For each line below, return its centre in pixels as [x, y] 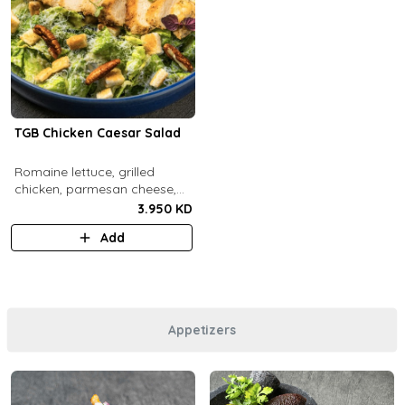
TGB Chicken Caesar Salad [97, 133]
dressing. [41, 223]
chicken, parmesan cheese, [95, 189]
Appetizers [202, 330]
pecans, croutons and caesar [102, 206]
